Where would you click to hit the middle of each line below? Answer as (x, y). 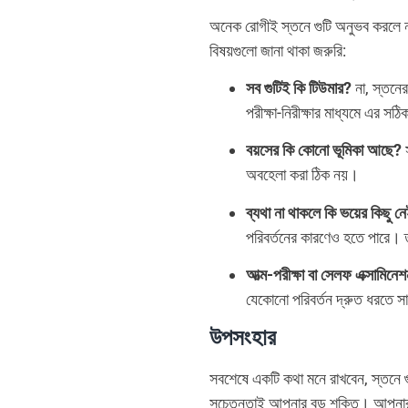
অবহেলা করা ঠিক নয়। (302, 175)
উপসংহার (243, 338)
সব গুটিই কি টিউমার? (299, 87)
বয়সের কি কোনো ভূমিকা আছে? (324, 150)
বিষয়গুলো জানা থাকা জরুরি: (278, 50)
